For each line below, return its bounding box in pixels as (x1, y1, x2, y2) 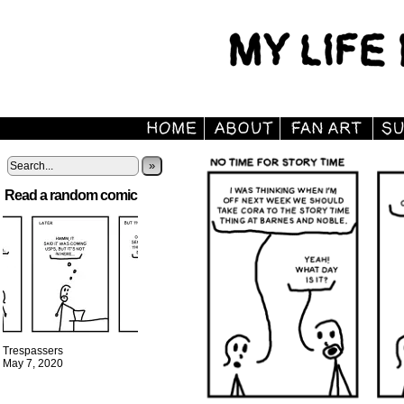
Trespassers (3, 344, 63, 357)
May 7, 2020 (3, 357, 63, 370)
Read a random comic (5, 188, 137, 203)
